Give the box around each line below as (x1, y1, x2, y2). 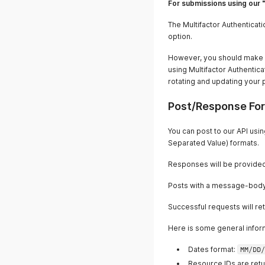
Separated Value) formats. (168, 138, 259, 147)
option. (168, 32, 192, 41)
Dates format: (188, 245, 237, 254)
